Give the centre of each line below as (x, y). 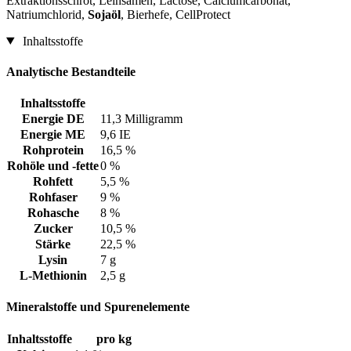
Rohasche (53, 213)
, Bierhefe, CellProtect (175, 14)
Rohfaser (53, 197)
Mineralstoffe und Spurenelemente (98, 307)
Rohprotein (53, 150)
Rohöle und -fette (53, 166)
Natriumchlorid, (47, 14)
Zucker (53, 229)
